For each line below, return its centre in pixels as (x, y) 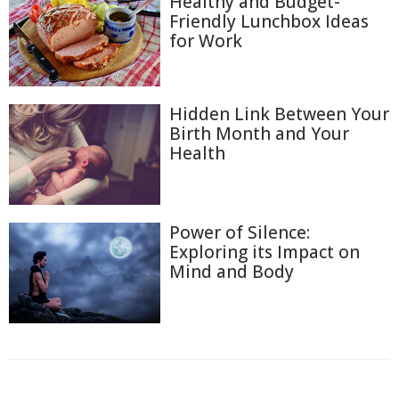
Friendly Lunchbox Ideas (269, 21)
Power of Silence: (240, 233)
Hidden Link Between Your (279, 114)
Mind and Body (232, 272)
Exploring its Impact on (265, 252)
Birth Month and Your (259, 133)
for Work (206, 41)
